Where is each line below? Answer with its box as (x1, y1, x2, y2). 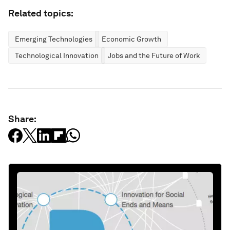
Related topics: (8, 8, 73, 18)
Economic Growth (102, 35, 161, 43)
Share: (8, 113, 36, 124)
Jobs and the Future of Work (108, 51, 200, 60)
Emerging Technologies (15, 35, 92, 43)
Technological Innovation (15, 51, 99, 60)
